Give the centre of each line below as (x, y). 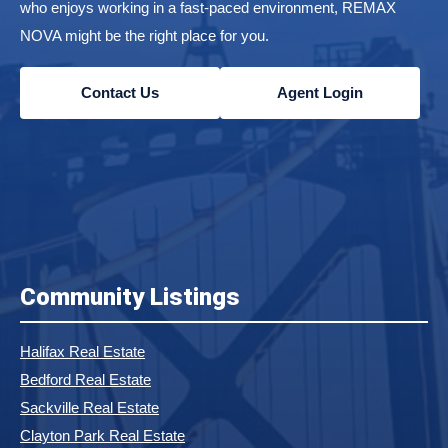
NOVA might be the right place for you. (144, 36)
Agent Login (320, 93)
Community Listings (130, 297)
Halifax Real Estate (82, 352)
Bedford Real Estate (85, 380)
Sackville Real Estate (89, 408)
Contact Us (120, 93)
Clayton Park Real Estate (102, 436)
